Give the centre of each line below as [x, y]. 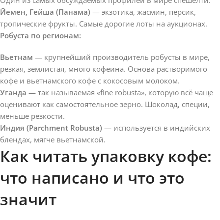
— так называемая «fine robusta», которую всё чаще [120, 92]
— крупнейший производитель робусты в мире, [121, 57]
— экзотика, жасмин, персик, [143, 12]
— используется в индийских [156, 127]
